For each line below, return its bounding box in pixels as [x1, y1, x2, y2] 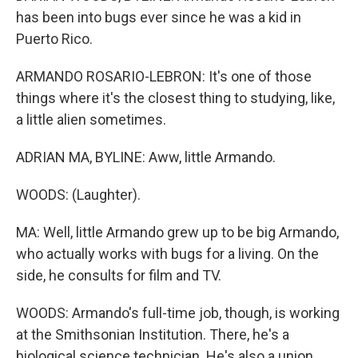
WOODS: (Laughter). [16, 186, 141, 203]
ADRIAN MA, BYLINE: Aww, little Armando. [16, 149, 276, 165]
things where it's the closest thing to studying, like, [16, 89, 335, 106]
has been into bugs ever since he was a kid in [16, 9, 301, 26]
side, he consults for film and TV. [16, 267, 221, 284]
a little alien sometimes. [16, 111, 166, 128]
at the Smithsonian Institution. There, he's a [16, 326, 289, 343]
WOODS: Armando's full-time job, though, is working [16, 304, 340, 321]
